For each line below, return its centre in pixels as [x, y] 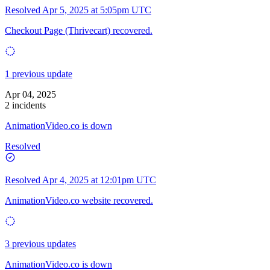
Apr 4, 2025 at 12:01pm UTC [99, 180]
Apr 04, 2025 [30, 94]
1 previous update [39, 74]
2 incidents [25, 105]
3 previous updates [40, 243]
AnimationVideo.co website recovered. [79, 200]
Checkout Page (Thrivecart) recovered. [79, 30]
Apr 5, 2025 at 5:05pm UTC [97, 10]
